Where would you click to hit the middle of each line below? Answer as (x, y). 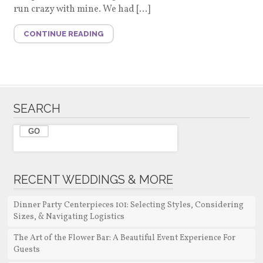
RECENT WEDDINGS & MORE (93, 180)
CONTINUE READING (63, 33)
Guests (26, 250)
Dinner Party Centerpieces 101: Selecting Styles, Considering (128, 205)
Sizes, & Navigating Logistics (69, 217)
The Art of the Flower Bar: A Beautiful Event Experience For (124, 238)
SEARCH (37, 109)
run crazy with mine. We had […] (82, 9)
